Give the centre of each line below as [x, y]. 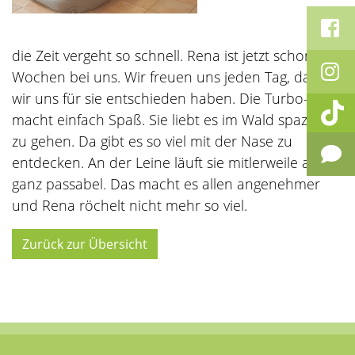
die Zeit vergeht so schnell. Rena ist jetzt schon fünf [177, 56]
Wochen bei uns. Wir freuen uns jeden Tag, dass [168, 77]
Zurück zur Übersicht [85, 244]
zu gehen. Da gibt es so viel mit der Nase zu [152, 141]
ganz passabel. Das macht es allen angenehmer [166, 184]
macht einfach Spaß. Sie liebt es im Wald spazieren [176, 120]
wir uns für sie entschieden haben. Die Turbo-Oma [176, 99]
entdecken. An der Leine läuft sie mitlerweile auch [173, 163]
